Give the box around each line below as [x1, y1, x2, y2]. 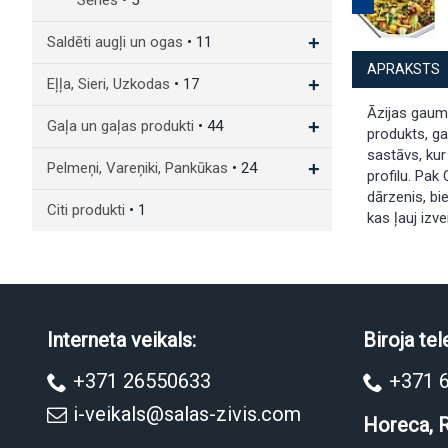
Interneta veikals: [47, 328, 196, 352]
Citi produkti [47, 201, 129, 219]
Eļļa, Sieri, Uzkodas [47, 75, 174, 93]
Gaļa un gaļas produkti [47, 117, 198, 135]
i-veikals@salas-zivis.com [73, 401, 301, 426]
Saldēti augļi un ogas [47, 33, 187, 51]
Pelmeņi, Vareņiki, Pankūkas [47, 159, 232, 177]
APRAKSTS [367, 61, 440, 77]
